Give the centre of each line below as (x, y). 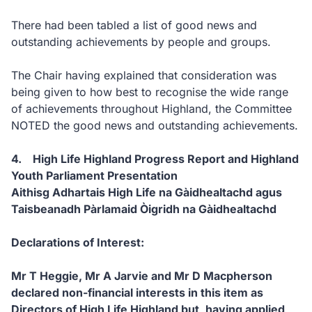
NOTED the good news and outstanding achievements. (155, 125)
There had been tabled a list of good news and (134, 25)
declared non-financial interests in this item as (137, 292)
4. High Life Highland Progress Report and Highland (155, 159)
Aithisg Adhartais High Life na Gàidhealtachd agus (147, 192)
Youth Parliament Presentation (94, 175)
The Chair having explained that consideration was (144, 75)
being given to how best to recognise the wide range (150, 92)
